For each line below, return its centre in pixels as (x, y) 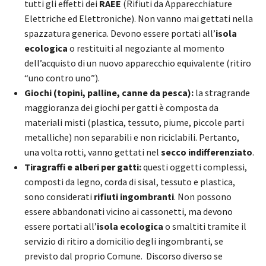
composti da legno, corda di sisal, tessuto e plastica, (130, 181)
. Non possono (203, 196)
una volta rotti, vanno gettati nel (93, 152)
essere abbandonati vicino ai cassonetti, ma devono (129, 211)
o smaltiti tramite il (205, 226)
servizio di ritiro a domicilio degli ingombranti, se (124, 241)
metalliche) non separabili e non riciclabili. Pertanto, (132, 137)
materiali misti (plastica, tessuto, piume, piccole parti (134, 122)
